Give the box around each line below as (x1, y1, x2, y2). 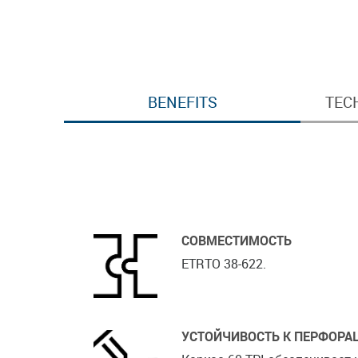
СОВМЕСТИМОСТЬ (181, 242, 292, 261)
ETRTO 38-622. (181, 265, 266, 284)
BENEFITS (147, 102, 217, 124)
